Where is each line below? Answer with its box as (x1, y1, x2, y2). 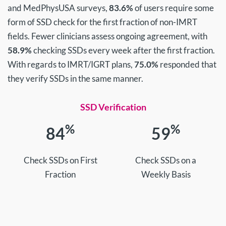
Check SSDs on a (135, 155, 196, 165)
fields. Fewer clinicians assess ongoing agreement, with (8, 31, 207, 41)
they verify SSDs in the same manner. (8, 73, 143, 84)
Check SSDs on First (23, 155, 97, 165)
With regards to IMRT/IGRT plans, (8, 59, 134, 70)
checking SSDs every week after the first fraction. (32, 45, 215, 55)
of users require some (133, 3, 214, 13)
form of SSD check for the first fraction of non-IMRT (8, 17, 197, 27)
